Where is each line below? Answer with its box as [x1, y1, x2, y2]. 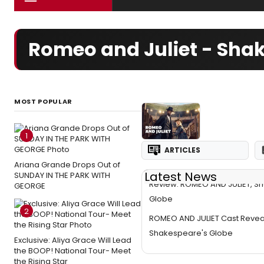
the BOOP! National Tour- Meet [14, 245, 131, 256]
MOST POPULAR [14, 97, 72, 106]
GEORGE [14, 180, 45, 192]
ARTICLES [164, 145, 200, 156]
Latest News [144, 169, 217, 186]
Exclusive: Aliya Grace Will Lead [14, 235, 131, 246]
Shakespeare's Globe [149, 227, 233, 239]
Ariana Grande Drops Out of [14, 159, 120, 170]
